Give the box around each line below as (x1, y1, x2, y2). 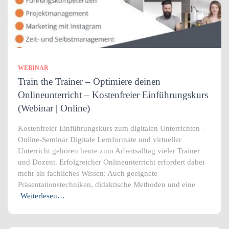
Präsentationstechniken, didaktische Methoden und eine (18, 180, 195, 189)
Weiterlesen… (20, 192, 65, 200)
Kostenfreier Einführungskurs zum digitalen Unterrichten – (18, 124, 206, 132)
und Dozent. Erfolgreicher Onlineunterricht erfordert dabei (18, 158, 204, 166)
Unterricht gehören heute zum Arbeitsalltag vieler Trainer (18, 147, 200, 155)
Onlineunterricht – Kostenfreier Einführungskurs (18, 89, 208, 100)
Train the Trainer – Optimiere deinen (18, 76, 161, 87)
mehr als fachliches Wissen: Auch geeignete (18, 169, 157, 177)
